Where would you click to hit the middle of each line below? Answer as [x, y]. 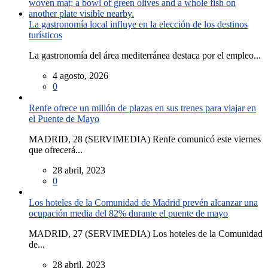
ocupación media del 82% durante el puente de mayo [128, 214]
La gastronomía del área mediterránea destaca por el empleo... [145, 56]
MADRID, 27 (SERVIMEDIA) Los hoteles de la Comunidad [146, 234]
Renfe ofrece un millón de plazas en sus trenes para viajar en [142, 108]
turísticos [45, 35]
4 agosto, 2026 [80, 76]
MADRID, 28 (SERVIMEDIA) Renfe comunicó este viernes [145, 139]
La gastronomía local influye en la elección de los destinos [138, 25]
